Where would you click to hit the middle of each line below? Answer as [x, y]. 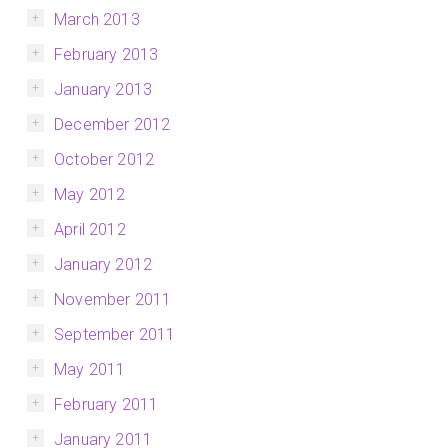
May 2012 [90, 195]
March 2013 [97, 20]
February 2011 [106, 405]
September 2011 [115, 335]
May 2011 [90, 370]
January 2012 [103, 265]
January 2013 [103, 90]
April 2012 [90, 230]
